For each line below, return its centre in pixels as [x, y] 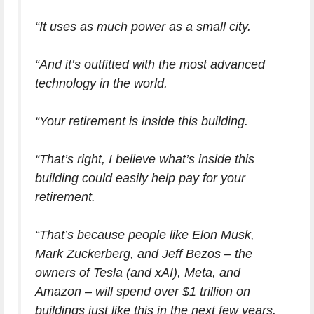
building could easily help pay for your [140, 178]
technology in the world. [101, 83]
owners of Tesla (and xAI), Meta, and [138, 273]
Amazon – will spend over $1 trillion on [143, 292]
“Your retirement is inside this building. [142, 121]
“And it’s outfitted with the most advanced [150, 64]
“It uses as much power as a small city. [143, 27]
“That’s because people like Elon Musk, [145, 235]
